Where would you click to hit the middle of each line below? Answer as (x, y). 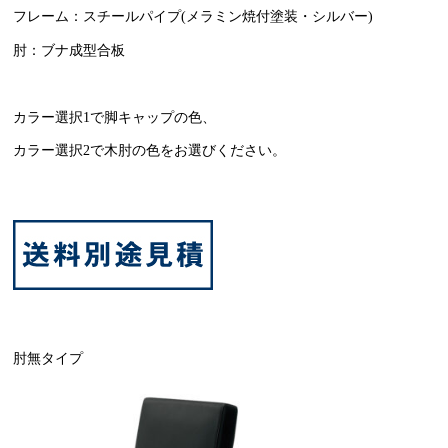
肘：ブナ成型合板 (69, 49)
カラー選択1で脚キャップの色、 (115, 116)
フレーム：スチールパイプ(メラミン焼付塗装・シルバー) (193, 16)
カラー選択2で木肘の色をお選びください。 (150, 150)
